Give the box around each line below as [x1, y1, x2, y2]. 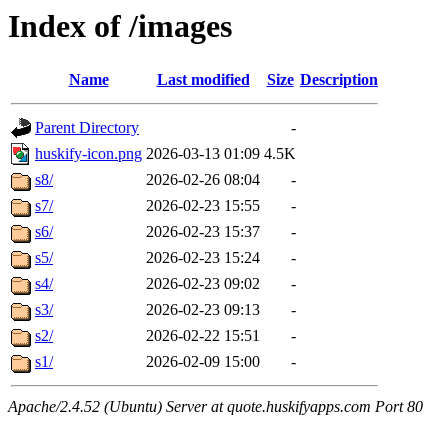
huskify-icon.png [35, 145, 142, 163]
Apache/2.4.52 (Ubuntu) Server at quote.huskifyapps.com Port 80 [8, 398, 423, 416]
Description [300, 71, 378, 89]
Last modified [156, 71, 250, 89]
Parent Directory [35, 119, 139, 137]
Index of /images [8, 8, 232, 44]
